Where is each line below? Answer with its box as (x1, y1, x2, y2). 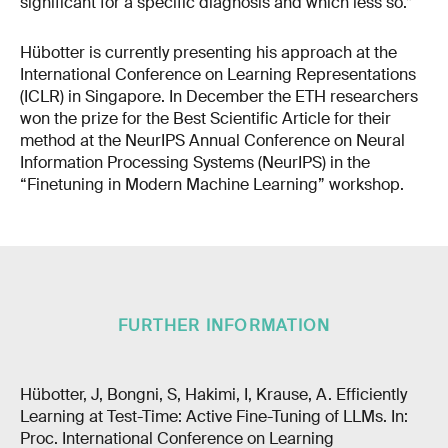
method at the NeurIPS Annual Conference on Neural (20, 129, 405, 151)
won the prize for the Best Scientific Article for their (20, 107, 391, 129)
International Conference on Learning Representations (20, 63, 416, 85)
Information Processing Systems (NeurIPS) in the (20, 151, 370, 173)
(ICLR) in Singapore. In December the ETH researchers (20, 85, 418, 107)
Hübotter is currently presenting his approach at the (20, 41, 397, 63)
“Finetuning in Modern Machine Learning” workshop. (20, 173, 408, 195)
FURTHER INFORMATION (117, 315, 331, 336)
